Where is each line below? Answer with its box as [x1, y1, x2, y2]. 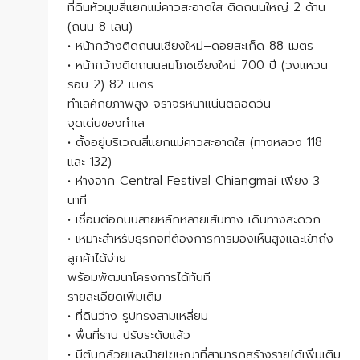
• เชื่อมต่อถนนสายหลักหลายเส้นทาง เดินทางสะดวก [67, 211, 321, 229]
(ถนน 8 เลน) [67, 18, 133, 36]
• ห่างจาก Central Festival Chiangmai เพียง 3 [67, 172, 320, 190]
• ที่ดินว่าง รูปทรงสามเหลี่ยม [67, 307, 208, 325]
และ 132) [67, 153, 112, 171]
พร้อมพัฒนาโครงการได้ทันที [67, 268, 211, 287]
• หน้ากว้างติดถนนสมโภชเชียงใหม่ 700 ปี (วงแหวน [67, 56, 328, 75]
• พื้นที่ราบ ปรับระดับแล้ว [67, 326, 190, 345]
